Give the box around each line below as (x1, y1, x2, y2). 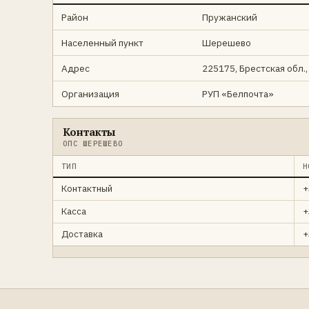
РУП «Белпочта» (202, 88, 274, 100)
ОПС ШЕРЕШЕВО (63, 139, 123, 148)
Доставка (61, 228, 103, 240)
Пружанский (202, 11, 257, 23)
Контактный (61, 183, 112, 195)
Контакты (63, 125, 115, 139)
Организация (61, 88, 119, 100)
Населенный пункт (61, 37, 143, 49)
